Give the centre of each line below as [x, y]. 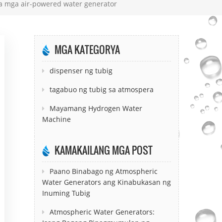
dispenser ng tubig [81, 70]
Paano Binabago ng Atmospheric [103, 171]
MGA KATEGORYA [87, 49]
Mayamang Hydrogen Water [96, 108]
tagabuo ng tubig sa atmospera [101, 89]
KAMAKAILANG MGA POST [103, 150]
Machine [56, 119]
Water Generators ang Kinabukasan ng [106, 182]
